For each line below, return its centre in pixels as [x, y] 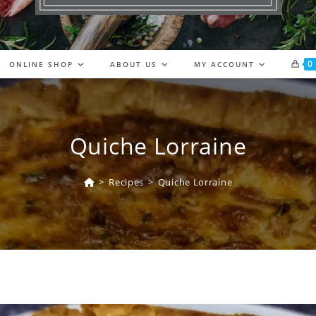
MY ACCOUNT [224, 64]
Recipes [127, 182]
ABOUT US [134, 64]
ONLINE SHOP [41, 64]
